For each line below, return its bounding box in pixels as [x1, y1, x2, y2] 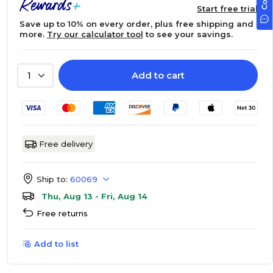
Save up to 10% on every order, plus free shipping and [19, 19, 253, 29]
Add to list [34, 239, 79, 249]
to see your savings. [143, 29, 233, 39]
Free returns [36, 208, 88, 218]
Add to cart [131, 69, 185, 81]
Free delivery [38, 139, 93, 149]
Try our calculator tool [46, 29, 143, 39]
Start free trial [196, 4, 258, 13]
